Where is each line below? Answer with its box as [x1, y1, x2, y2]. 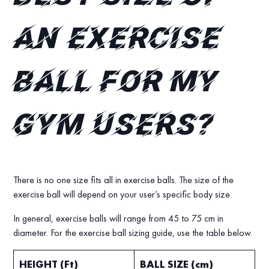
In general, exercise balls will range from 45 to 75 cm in [13, 211, 224, 225]
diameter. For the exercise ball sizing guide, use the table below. [13, 226, 253, 239]
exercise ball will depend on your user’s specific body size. [13, 187, 232, 201]
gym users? [13, 113, 215, 142]
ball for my [13, 70, 219, 99]
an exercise [13, 26, 221, 56]
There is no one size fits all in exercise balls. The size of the [13, 173, 234, 186]
